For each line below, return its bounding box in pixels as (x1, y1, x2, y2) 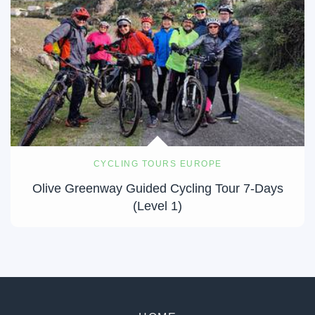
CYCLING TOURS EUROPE (93, 158, 222, 169)
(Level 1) (133, 198, 182, 213)
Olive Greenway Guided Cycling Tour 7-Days (32, 181, 283, 195)
